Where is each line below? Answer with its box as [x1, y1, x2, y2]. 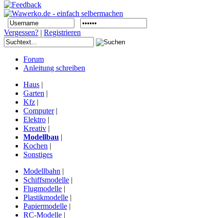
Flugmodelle [23, 184, 62, 193]
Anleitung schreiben [23, 63, 85, 72]
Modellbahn [23, 166, 60, 175]
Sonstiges [23, 150, 53, 159]
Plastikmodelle [23, 193, 68, 201]
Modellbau [23, 132, 59, 141]
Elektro [23, 115, 46, 124]
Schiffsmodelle [23, 175, 69, 184]
